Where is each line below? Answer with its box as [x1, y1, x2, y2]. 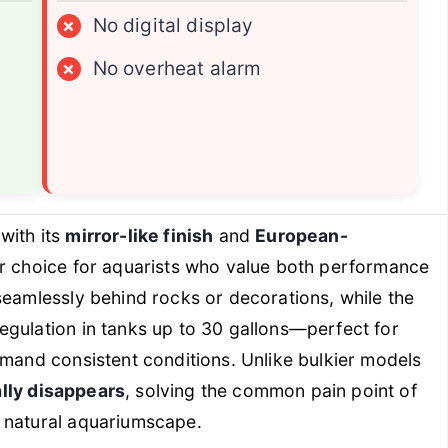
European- [255, 224, 348, 246]
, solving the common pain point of [125, 379, 417, 401]
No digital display [92, 13, 254, 37]
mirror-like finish [65, 224, 214, 246]
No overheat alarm [92, 56, 262, 80]
